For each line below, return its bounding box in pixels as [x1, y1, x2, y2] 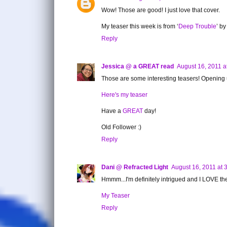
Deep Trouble [178, 22, 216, 30]
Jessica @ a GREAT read [101, 62, 174, 70]
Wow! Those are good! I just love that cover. [101, 6, 220, 14]
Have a [101, 107, 123, 115]
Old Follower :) [101, 123, 141, 131]
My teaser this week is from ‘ [101, 22, 178, 30]
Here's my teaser [101, 91, 147, 98]
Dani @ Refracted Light [101, 163, 168, 171]
